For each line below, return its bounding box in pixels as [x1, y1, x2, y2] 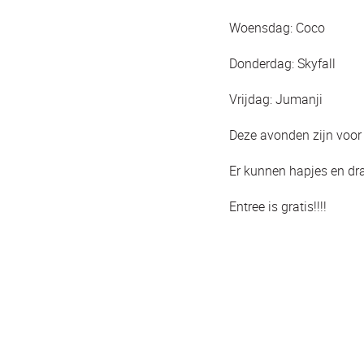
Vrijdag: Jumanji [229, 89, 323, 108]
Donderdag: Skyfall [229, 54, 336, 72]
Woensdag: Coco [229, 18, 325, 37]
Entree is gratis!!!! [229, 197, 327, 215]
